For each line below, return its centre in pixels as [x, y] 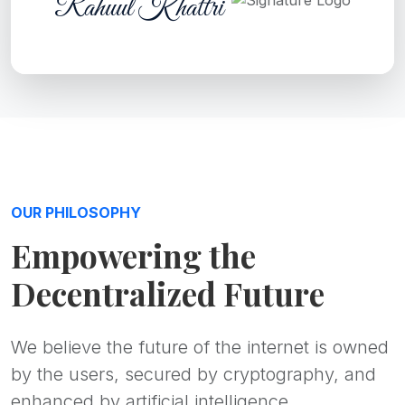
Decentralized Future [168, 292]
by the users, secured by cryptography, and [193, 374]
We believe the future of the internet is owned [200, 347]
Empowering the [133, 254]
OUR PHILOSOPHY [76, 212]
